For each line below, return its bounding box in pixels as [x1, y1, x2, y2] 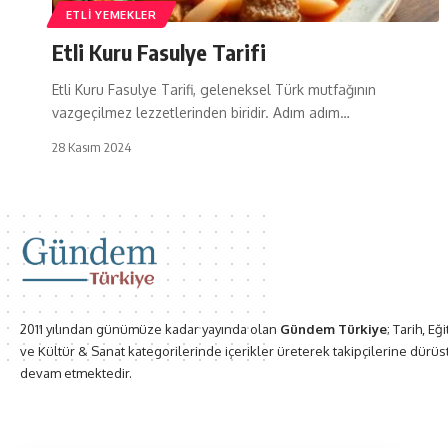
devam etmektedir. [20, 365, 132, 382]
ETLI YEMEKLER [65, 6, 157, 22]
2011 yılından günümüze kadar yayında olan [20, 321, 280, 338]
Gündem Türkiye [280, 321, 387, 338]
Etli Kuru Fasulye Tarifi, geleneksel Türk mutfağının [52, 80, 376, 98]
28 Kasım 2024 [52, 138, 131, 155]
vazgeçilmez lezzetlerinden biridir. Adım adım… [52, 103, 350, 121]
